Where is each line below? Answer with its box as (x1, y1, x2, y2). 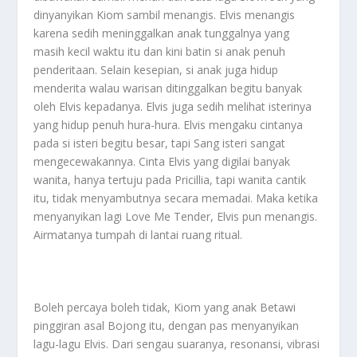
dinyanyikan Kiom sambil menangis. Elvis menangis (33, 6, 296, 22)
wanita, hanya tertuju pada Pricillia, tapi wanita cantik (33, 171, 307, 187)
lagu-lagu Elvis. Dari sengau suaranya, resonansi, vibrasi (33, 335, 320, 351)
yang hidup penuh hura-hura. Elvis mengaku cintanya (33, 116, 304, 132)
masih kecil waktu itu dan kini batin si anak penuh (33, 43, 286, 59)
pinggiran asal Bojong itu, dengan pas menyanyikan (33, 317, 300, 333)
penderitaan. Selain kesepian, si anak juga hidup (33, 61, 279, 77)
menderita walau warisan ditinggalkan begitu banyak (33, 80, 303, 96)
